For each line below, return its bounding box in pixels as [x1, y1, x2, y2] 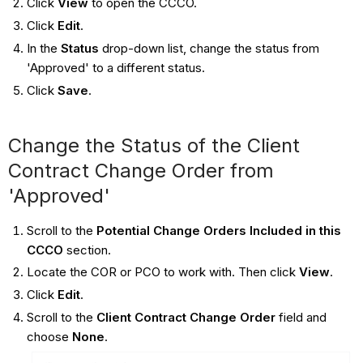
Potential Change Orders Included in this [96, 222, 341, 238]
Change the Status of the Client [8, 133, 301, 157]
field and [275, 309, 327, 325]
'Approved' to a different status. [26, 59, 208, 75]
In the [26, 40, 61, 56]
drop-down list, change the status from [98, 40, 319, 56]
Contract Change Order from [8, 158, 275, 182]
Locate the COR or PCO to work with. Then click [26, 264, 299, 280]
